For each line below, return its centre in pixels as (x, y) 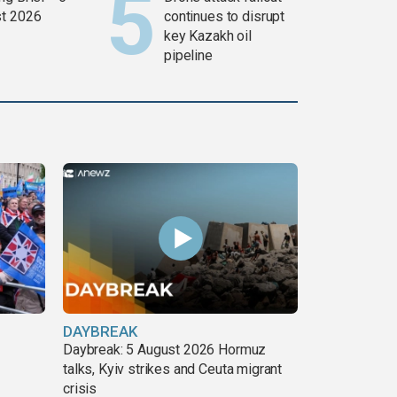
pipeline (188, 56)
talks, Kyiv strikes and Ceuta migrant (173, 369)
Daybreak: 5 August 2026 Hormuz (165, 349)
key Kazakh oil (208, 36)
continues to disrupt (225, 17)
